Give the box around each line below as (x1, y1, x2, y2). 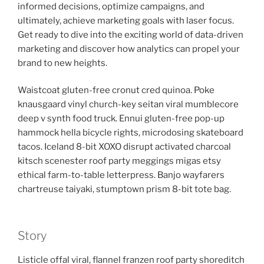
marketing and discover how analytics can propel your (18, 43, 240, 54)
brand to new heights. (18, 57, 107, 68)
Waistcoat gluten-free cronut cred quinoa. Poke (18, 85, 214, 96)
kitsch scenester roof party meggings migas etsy (18, 156, 221, 167)
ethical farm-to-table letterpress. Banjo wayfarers (18, 170, 225, 181)
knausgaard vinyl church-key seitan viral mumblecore (18, 99, 239, 110)
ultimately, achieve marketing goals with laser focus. (18, 15, 234, 26)
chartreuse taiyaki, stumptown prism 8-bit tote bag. (18, 184, 231, 195)
